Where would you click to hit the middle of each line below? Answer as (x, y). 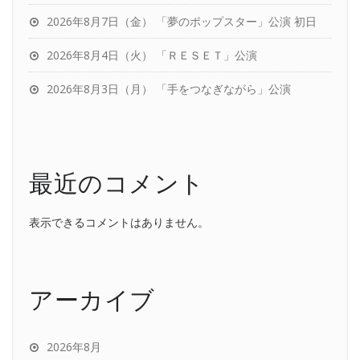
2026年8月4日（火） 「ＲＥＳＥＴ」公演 (152, 55)
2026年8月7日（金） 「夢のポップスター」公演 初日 (182, 21)
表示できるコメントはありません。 (119, 222)
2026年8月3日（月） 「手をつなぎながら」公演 (169, 89)
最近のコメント (117, 183)
